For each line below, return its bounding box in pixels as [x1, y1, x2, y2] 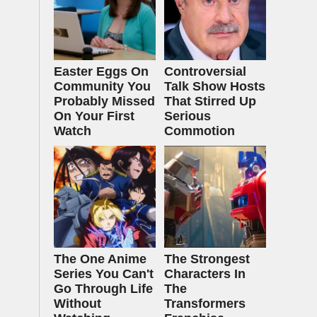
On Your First [54, 109, 134, 123]
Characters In [164, 267, 246, 281]
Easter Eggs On [54, 64, 149, 79]
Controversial [164, 64, 246, 79]
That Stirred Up [164, 94, 256, 108]
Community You [54, 79, 151, 93]
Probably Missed [54, 94, 155, 108]
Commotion [164, 124, 235, 138]
